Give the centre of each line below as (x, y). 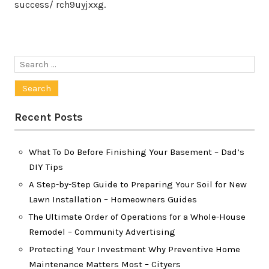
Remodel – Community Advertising (102, 232)
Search (29, 62)
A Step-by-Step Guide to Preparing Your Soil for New (138, 184)
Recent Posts (49, 117)
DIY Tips (46, 167)
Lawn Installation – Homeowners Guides (113, 199)
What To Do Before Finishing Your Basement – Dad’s (137, 152)
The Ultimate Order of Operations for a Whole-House (137, 217)
